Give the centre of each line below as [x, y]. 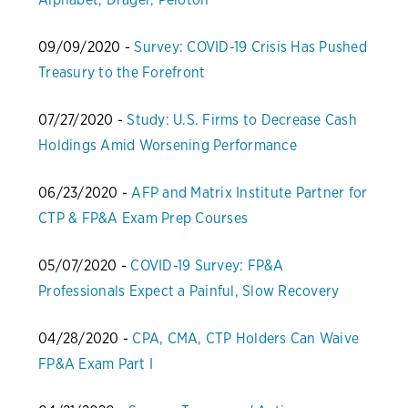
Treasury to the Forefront [122, 73]
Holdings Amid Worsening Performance [168, 146]
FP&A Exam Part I [96, 364]
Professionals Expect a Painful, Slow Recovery [189, 291]
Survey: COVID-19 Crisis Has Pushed [250, 47]
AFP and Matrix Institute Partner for [250, 193]
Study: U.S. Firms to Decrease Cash [242, 120]
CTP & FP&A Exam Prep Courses [143, 219]
